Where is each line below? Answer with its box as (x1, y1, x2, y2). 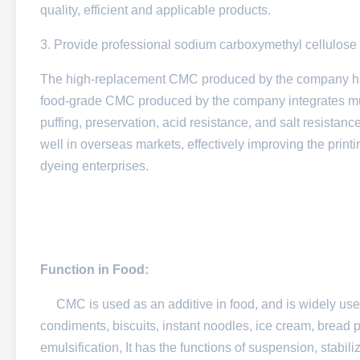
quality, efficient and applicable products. (40, 3, 271, 17)
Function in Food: (40, 263, 149, 276)
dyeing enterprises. (40, 159, 149, 173)
